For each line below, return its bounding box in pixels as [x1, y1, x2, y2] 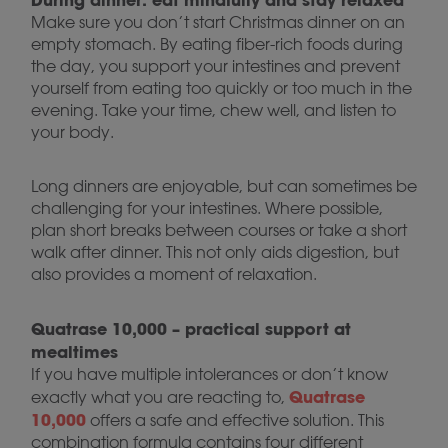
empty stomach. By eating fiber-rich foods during [31, 34, 403, 54]
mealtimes [31, 341, 118, 362]
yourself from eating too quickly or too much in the [31, 78, 412, 98]
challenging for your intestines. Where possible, [31, 198, 383, 218]
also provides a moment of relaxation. [31, 264, 317, 284]
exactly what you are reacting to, [31, 387, 289, 407]
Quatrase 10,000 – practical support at [31, 318, 351, 339]
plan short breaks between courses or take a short [31, 220, 407, 240]
